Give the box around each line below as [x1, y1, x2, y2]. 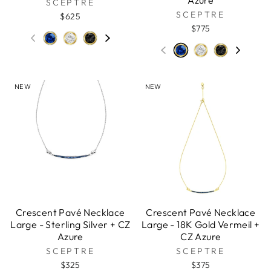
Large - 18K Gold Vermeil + [142, 218, 260, 230]
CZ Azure [180, 230, 221, 243]
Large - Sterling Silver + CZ [10, 218, 131, 230]
